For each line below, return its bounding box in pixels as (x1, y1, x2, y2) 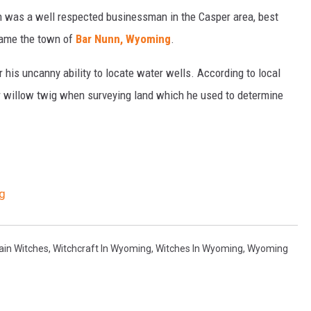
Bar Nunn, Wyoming (76, 32, 171, 46)
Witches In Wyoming (155, 243, 243, 254)
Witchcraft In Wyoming (53, 243, 151, 254)
